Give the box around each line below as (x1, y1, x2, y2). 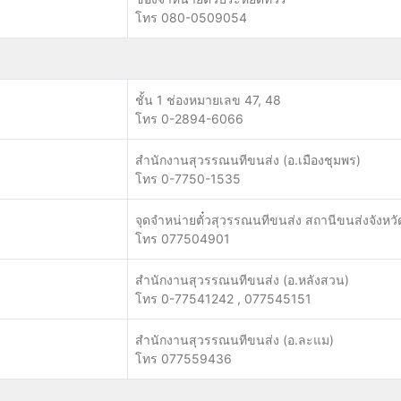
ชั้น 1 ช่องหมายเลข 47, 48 (135, 92, 281, 107)
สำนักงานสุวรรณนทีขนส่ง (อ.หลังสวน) (135, 272, 349, 287)
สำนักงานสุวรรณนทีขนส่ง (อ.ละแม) (135, 332, 334, 347)
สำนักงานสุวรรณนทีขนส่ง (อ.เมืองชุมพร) (135, 152, 361, 167)
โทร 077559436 (135, 351, 232, 366)
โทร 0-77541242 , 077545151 (135, 291, 311, 306)
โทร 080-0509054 (135, 10, 247, 25)
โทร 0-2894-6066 (135, 111, 243, 126)
